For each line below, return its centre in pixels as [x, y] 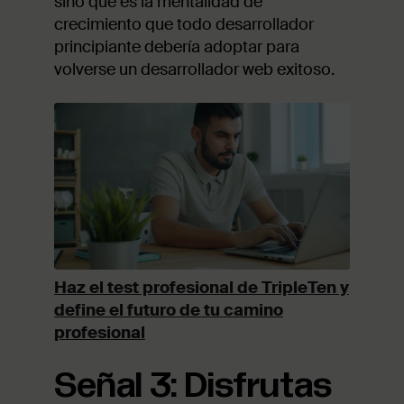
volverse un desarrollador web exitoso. [194, 69]
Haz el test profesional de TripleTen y [202, 287]
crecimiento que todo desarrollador [184, 24]
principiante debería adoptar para [177, 47]
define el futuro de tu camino [169, 310]
